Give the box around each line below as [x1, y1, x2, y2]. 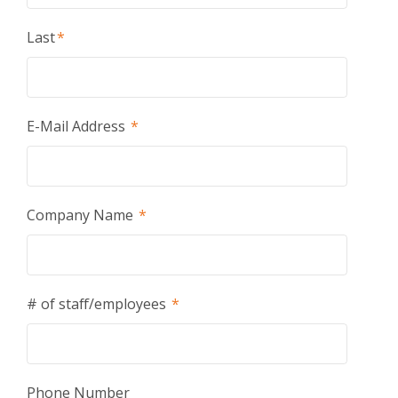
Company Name [27, 205, 137, 225]
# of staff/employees [27, 294, 170, 314]
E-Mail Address [27, 116, 129, 136]
